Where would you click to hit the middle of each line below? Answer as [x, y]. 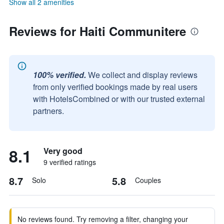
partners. [48, 111]
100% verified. [59, 75]
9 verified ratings [70, 162]
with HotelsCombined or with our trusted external [119, 99]
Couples [148, 180]
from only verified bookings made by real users [115, 87]
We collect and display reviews [143, 75]
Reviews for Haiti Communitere [97, 31]
